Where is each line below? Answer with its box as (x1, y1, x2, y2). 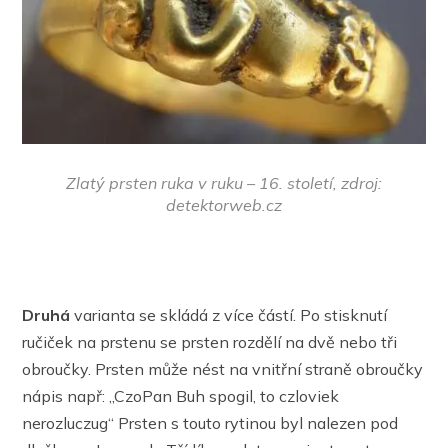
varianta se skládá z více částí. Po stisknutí (70, 305, 388, 326)
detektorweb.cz (166, 195, 282, 216)
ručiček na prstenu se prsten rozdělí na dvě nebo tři (22, 332, 398, 353)
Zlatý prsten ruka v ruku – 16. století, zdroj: (66, 173, 382, 194)
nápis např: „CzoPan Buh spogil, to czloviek (22, 386, 340, 407)
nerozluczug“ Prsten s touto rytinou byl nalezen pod (22, 413, 399, 434)
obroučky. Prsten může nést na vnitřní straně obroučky (22, 359, 424, 380)
